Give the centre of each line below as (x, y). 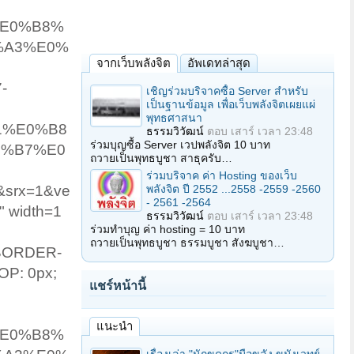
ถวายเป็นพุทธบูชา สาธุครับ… (161, 158)
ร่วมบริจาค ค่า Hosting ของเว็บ (222, 175)
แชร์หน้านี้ (118, 286)
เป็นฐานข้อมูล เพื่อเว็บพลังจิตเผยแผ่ (231, 104)
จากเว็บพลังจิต (134, 63)
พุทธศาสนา (174, 118)
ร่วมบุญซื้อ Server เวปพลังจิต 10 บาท (180, 145)
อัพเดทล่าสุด (219, 63)
